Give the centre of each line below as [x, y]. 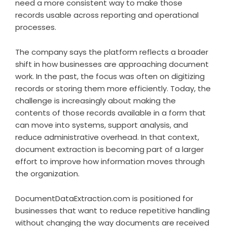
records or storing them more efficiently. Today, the [113, 88]
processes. [36, 27]
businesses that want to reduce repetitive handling [112, 211]
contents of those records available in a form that [110, 113]
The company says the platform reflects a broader [112, 52]
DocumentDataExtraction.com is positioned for [104, 198]
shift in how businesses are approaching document [112, 64]
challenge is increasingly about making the [96, 101]
